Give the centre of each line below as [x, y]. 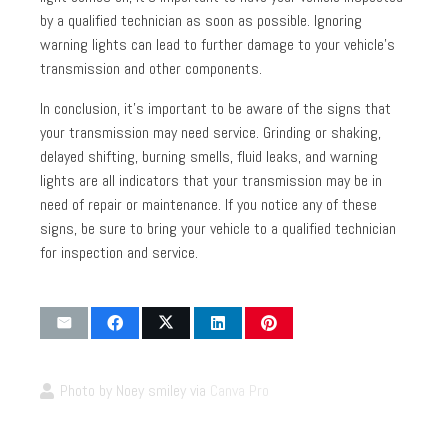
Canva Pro [240, 390]
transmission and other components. [151, 68]
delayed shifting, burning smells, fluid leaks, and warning [209, 156]
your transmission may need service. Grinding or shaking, [210, 132]
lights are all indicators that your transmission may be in [211, 180]
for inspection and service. [119, 252]
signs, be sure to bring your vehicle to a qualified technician [218, 228]
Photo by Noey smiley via [135, 390]
